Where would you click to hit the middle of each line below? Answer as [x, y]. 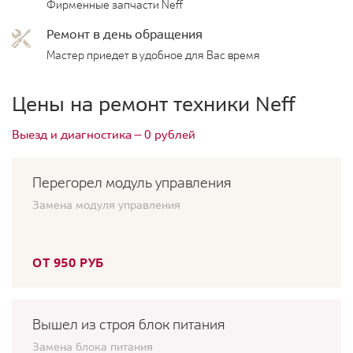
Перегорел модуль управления [132, 183]
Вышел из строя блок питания [129, 325]
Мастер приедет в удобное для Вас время [153, 56]
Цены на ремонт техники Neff [154, 104]
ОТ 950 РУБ [68, 263]
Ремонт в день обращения [124, 34]
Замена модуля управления [106, 205]
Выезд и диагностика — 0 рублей [104, 135]
